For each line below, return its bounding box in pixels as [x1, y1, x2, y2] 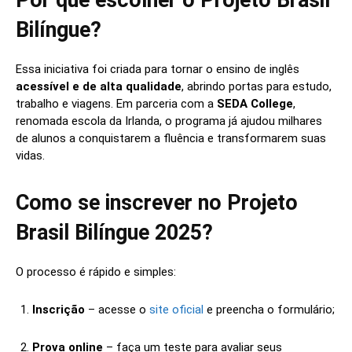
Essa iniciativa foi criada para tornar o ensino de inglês [16, 62, 299, 77]
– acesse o [85, 302, 149, 317]
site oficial [149, 302, 203, 317]
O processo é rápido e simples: [16, 265, 176, 280]
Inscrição [32, 302, 85, 317]
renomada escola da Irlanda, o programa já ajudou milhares [16, 114, 322, 129]
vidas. [16, 148, 45, 163]
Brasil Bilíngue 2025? [16, 220, 213, 246]
